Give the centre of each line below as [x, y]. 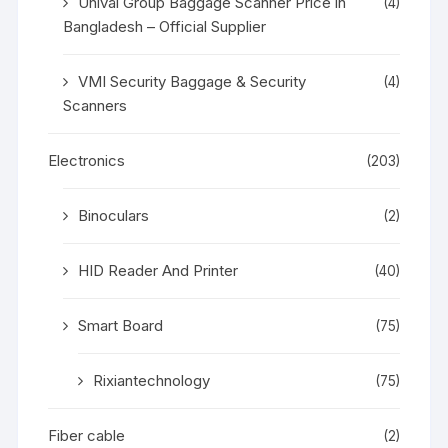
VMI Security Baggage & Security [192, 81]
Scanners [95, 105]
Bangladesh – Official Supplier [165, 26]
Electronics [87, 160]
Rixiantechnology [152, 380]
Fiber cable [87, 435]
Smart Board [121, 325]
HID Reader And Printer [158, 270]
